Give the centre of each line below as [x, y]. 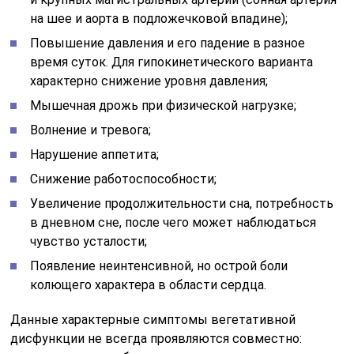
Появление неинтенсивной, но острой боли [159, 266]
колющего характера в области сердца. [149, 285]
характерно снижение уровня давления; [149, 81]
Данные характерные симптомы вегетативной [153, 320]
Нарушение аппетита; [95, 154]
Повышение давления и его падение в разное [168, 43]
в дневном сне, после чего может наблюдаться [173, 222]
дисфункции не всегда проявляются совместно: [156, 339]
